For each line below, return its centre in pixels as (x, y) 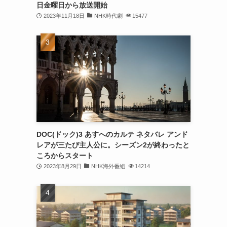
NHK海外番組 (108, 166)
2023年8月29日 (62, 166)
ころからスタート (65, 156)
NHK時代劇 (108, 16)
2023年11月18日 (64, 16)
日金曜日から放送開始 (72, 5)
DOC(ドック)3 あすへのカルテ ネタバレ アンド (112, 134)
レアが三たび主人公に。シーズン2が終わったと (113, 145)
